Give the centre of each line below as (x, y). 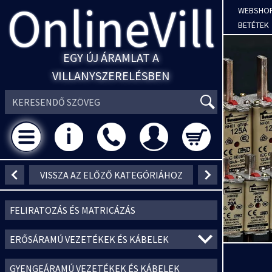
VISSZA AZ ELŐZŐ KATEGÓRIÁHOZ (111, 175)
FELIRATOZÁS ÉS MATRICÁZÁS (73, 210)
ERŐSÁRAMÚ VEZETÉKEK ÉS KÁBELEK (89, 239)
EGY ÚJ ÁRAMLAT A (111, 57)
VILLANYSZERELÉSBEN (111, 76)
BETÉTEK (253, 25)
